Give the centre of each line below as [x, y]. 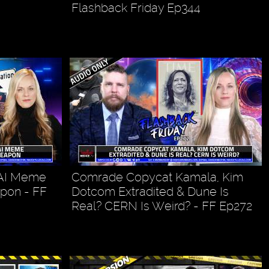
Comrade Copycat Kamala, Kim [158, 177]
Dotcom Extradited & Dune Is [150, 191]
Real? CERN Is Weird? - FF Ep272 [162, 206]
